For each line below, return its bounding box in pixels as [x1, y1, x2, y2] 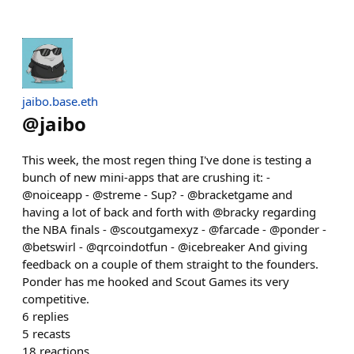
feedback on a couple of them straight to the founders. [22, 256, 318, 272]
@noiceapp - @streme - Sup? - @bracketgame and [22, 186, 292, 202]
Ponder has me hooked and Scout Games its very [22, 273, 289, 289]
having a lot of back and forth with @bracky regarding [22, 204, 316, 220]
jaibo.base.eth [22, 93, 98, 109]
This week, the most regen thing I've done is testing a [22, 152, 311, 168]
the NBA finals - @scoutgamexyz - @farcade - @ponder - [22, 221, 326, 237]
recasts [32, 326, 70, 341]
